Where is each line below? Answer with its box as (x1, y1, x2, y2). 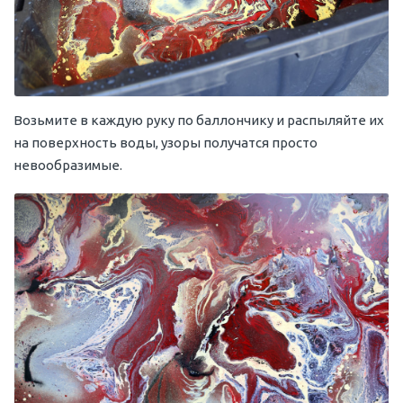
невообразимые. (13, 157, 122, 173)
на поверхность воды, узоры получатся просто (13, 134, 318, 150)
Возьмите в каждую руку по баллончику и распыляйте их (13, 112, 384, 128)
